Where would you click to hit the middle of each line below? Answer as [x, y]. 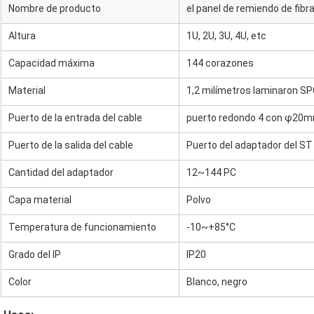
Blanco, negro [217, 281]
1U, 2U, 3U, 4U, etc [226, 35]
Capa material [40, 199]
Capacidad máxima [52, 63]
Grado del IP [35, 254]
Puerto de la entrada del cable [75, 117]
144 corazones [220, 63]
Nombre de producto [55, 8]
